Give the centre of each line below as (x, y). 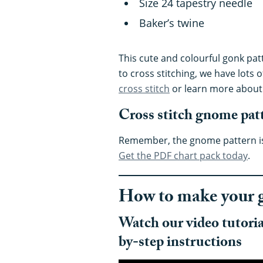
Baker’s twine (172, 23)
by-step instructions (180, 244)
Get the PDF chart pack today (183, 155)
